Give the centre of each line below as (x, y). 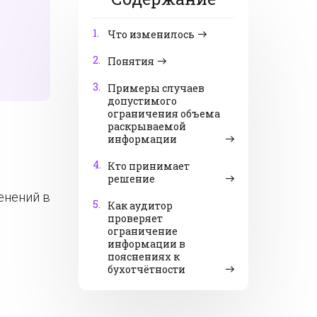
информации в (146, 244)
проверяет (135, 218)
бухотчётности (146, 269)
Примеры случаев (156, 88)
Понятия (131, 61)
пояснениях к (144, 257)
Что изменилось (151, 34)
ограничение (143, 231)
